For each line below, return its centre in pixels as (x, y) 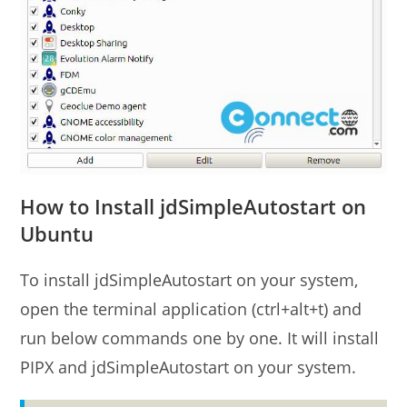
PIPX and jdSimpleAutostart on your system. (189, 367)
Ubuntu (57, 234)
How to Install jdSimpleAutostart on (194, 207)
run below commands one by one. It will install (200, 338)
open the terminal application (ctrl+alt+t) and (191, 309)
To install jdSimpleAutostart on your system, (189, 280)
